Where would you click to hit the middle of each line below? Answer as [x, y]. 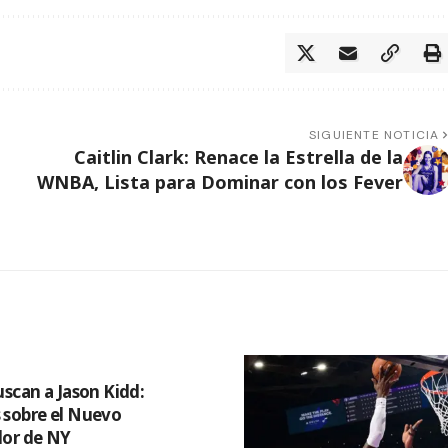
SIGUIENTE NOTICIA [374, 135]
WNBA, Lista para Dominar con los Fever [219, 182]
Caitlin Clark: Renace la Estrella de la [238, 157]
